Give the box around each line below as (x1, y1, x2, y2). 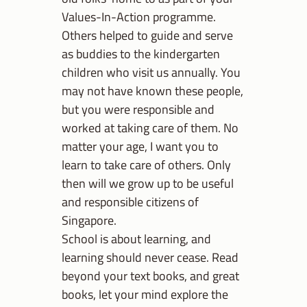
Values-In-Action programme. (62, 7, 216, 27)
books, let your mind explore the (62, 284, 228, 304)
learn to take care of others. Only (62, 155, 231, 175)
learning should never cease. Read (62, 247, 238, 267)
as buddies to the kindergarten (62, 44, 220, 64)
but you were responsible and (62, 99, 214, 119)
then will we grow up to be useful (62, 173, 234, 193)
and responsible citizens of (62, 192, 199, 212)
